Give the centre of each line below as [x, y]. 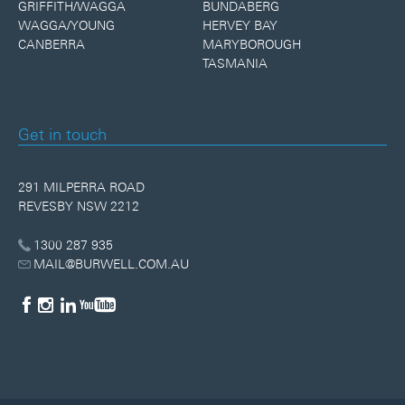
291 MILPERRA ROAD [81, 187]
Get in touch [62, 134]
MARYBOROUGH [252, 44]
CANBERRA [52, 44]
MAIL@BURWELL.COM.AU [111, 264]
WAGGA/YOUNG [66, 25]
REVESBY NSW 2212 [79, 206]
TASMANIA [235, 63]
